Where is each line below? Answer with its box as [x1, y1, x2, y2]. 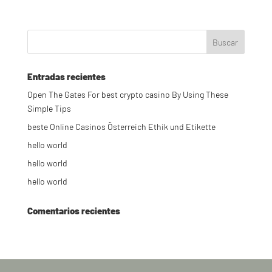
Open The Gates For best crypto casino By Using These [27, 89, 228, 100]
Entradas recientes [27, 71, 106, 83]
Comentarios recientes [27, 205, 120, 217]
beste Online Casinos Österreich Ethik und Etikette [27, 121, 216, 132]
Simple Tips [27, 103, 71, 114]
